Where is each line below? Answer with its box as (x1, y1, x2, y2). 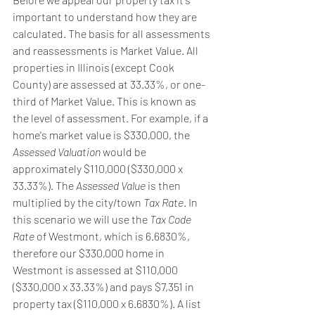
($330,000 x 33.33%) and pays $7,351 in (13, 279, 196, 293)
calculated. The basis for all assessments (13, 26, 212, 40)
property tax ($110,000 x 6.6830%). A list (13, 296, 203, 310)
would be (101, 144, 148, 158)
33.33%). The (13, 178, 76, 192)
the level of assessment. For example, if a (13, 110, 210, 124)
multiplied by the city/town (13, 195, 143, 209)
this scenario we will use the (13, 212, 150, 226)
